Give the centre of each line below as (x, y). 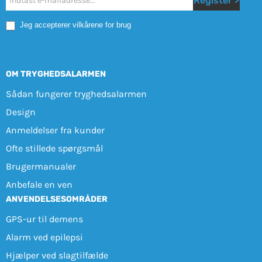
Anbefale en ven (39, 184)
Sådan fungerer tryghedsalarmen (76, 94)
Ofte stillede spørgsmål (54, 148)
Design (20, 112)
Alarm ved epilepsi (44, 237)
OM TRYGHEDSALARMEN (56, 74)
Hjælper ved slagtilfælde (57, 255)
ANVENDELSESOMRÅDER (56, 199)
